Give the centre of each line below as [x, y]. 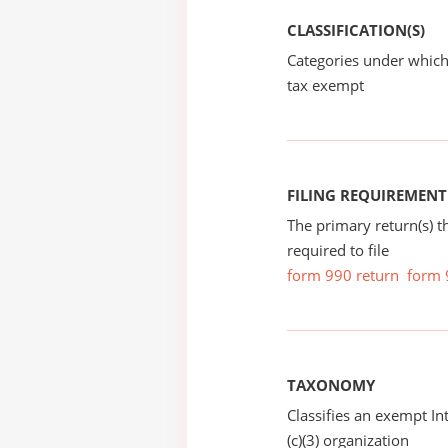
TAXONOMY [331, 385]
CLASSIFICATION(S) [356, 30]
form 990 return [343, 275]
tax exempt [325, 85]
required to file [338, 250]
